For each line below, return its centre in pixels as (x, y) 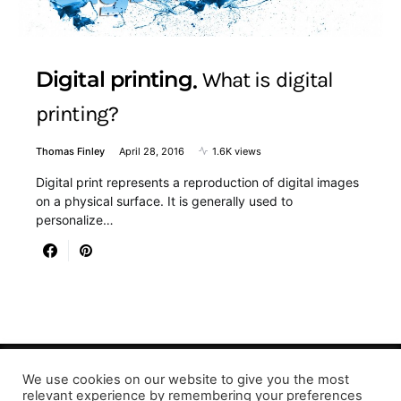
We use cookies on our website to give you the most (186, 380)
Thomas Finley (70, 151)
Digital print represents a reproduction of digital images (197, 182)
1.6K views (237, 151)
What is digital (268, 80)
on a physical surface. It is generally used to (164, 200)
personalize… (75, 219)
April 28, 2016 (152, 151)
